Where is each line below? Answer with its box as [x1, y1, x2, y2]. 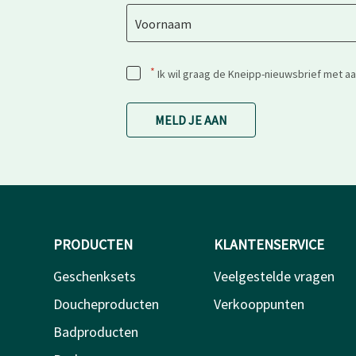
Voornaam [134, 16, 192, 33]
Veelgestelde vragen [213, 266, 335, 285]
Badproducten [53, 322, 138, 341]
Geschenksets [53, 266, 136, 285]
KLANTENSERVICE [213, 234, 324, 253]
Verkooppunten [213, 294, 304, 313]
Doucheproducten [53, 294, 159, 313]
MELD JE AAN [154, 111, 227, 128]
